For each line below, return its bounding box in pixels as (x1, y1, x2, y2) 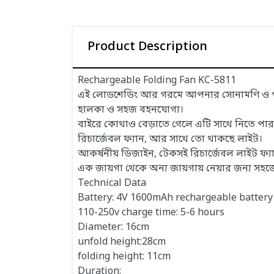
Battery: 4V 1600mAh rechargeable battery (78, 191, 273, 205)
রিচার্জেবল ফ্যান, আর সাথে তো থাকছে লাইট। (78, 133, 262, 146)
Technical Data (78, 177, 146, 190)
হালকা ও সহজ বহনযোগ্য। (78, 103, 183, 117)
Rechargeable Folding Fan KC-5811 (78, 74, 236, 87)
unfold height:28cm (78, 235, 166, 249)
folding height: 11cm (78, 250, 171, 264)
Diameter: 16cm (78, 221, 149, 234)
